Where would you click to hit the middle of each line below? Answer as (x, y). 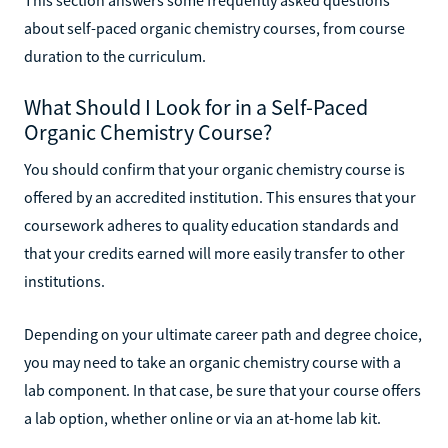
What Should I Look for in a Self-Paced (196, 106)
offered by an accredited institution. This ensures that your (220, 196)
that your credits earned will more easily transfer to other (214, 252)
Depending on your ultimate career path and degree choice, (223, 333)
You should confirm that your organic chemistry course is (214, 168)
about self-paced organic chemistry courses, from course (214, 27)
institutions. (64, 280)
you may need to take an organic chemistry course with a (212, 361)
